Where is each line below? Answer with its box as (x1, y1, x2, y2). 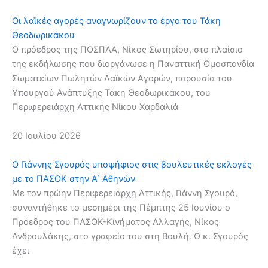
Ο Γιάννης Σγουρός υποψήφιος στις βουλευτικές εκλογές (12, 159, 252, 170)
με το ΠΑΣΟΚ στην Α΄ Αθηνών (12, 173, 135, 184)
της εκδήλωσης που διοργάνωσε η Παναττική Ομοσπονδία (12, 59, 254, 70)
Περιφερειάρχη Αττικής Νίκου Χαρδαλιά (12, 102, 178, 113)
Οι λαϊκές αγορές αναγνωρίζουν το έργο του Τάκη (12, 16, 221, 27)
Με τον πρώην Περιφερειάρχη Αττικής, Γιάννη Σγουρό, (12, 187, 237, 199)
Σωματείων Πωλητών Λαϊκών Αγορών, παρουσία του (12, 73, 232, 84)
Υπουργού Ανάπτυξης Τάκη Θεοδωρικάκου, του (12, 87, 211, 99)
